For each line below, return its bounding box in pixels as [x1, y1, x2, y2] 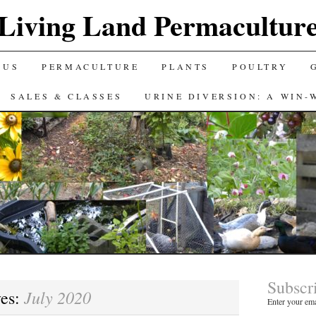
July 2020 [23, 286, 91, 308]
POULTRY [231, 61, 288, 72]
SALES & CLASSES [11, 90, 123, 102]
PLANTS [162, 61, 209, 72]
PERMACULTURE [42, 61, 140, 72]
